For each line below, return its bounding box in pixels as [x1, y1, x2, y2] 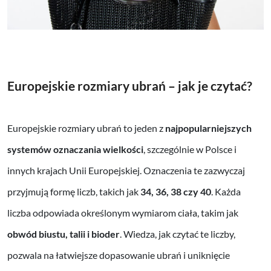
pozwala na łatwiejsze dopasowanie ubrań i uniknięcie [7, 249, 230, 261]
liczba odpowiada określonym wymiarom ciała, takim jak [7, 207, 238, 219]
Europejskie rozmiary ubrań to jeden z [7, 122, 165, 134]
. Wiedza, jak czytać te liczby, [120, 228, 235, 240]
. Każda [211, 186, 241, 198]
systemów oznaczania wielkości [7, 143, 143, 155]
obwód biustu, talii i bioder [7, 228, 120, 240]
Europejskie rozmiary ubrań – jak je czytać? [7, 77, 252, 93]
